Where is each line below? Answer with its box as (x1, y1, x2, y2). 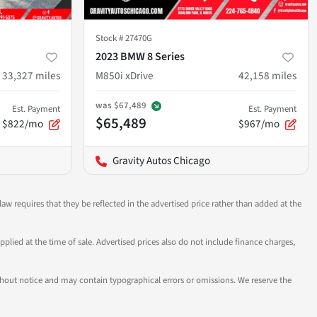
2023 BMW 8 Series (96, 48, 185, 64)
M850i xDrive (96, 67, 154, 83)
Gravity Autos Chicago (113, 152, 210, 168)
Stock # (96, 31, 125, 45)
